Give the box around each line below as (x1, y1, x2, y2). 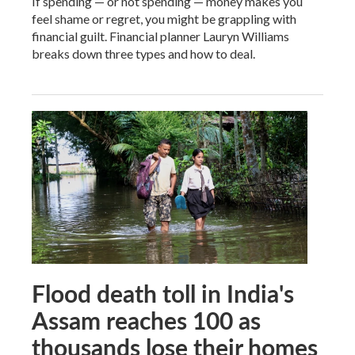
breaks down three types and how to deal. (32, 45, 255, 61)
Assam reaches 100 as (32, 303, 261, 338)
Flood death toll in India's (32, 277, 294, 311)
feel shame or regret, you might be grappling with (32, 10, 296, 26)
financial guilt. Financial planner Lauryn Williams (32, 28, 289, 44)
